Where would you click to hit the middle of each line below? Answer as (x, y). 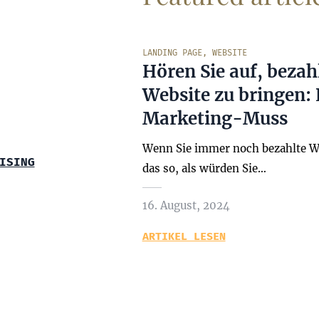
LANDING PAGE (172, 53)
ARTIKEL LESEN (184, 236)
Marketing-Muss (215, 119)
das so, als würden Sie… (204, 168)
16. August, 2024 (186, 205)
